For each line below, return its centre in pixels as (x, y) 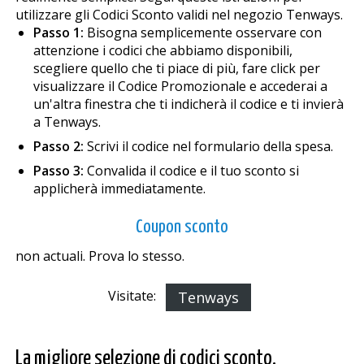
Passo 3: (58, 171)
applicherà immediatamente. (119, 189)
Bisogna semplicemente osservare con (202, 33)
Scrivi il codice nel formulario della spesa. (208, 147)
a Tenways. (67, 122)
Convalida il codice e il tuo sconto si (191, 171)
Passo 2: (58, 147)
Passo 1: (58, 33)
